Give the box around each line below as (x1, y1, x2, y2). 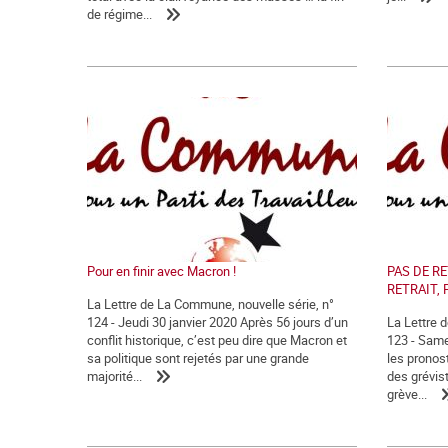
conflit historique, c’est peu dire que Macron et (87, 331, 347, 350)
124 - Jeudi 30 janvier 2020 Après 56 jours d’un (87, 313, 348, 332)
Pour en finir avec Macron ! (87, 262, 236, 281)
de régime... (87, 5, 152, 24)
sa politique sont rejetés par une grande (87, 349, 309, 368)
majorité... (87, 367, 142, 386)
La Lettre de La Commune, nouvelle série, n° (87, 295, 334, 314)
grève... (387, 385, 427, 404)
